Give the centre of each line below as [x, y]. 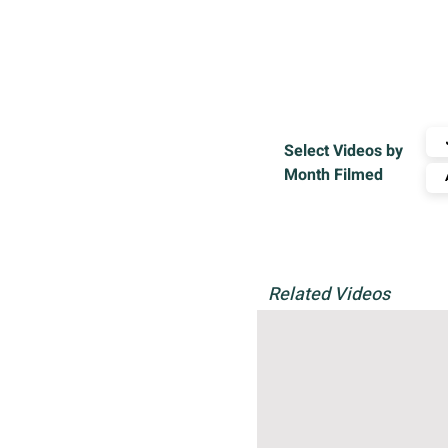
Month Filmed [333, 175]
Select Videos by [343, 151]
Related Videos [329, 294]
